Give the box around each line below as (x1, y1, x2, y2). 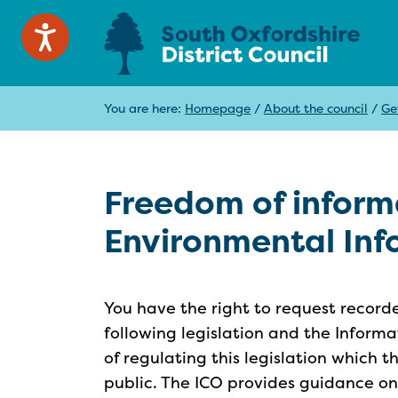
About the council (264, 99, 368, 116)
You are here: (104, 99, 185, 116)
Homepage (185, 99, 251, 116)
